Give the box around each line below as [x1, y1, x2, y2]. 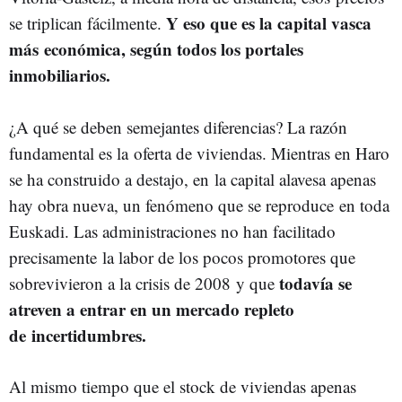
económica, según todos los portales [44, 37, 303, 61]
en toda [339, 194, 389, 216]
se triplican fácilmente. [9, 12, 166, 34]
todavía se [279, 271, 352, 295]
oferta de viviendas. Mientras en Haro [134, 142, 389, 164]
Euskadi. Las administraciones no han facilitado [9, 220, 336, 242]
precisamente [9, 246, 102, 268]
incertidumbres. [31, 323, 146, 347]
